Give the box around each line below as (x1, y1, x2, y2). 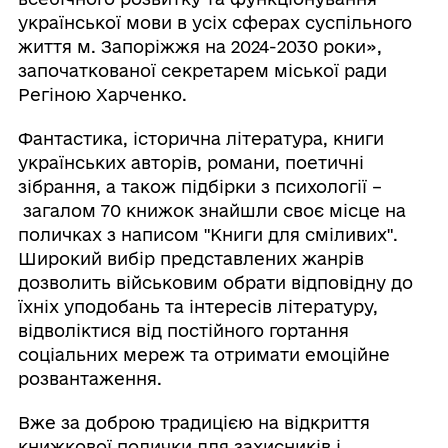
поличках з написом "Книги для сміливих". (17, 225, 398, 245)
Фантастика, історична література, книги (17, 129, 384, 149)
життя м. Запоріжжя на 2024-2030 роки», (17, 37, 382, 57)
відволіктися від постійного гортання (17, 321, 349, 341)
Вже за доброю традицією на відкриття (17, 413, 370, 433)
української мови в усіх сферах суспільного (17, 13, 412, 33)
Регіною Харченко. (17, 85, 187, 105)
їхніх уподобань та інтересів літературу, (17, 297, 378, 317)
